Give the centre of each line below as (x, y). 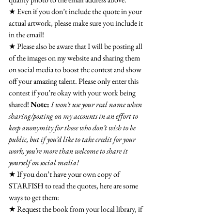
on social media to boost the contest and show (76, 70)
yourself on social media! (44, 163)
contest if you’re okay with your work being (73, 93)
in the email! (26, 35)
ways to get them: (34, 197)
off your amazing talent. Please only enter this (74, 81)
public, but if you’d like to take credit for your (73, 139)
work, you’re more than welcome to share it (69, 151)
